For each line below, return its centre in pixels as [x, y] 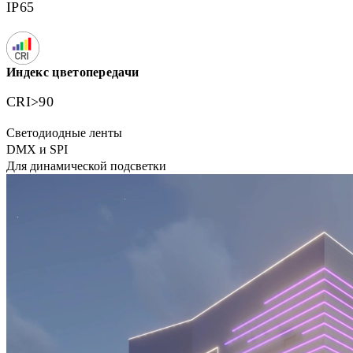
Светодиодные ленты [64, 133]
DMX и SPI [37, 149]
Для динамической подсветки [86, 166]
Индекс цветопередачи [73, 72]
